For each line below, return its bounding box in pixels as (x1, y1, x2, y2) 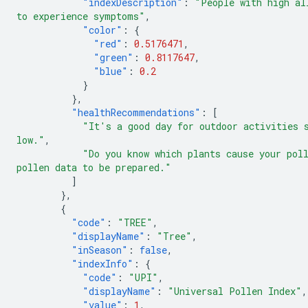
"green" (93, 51, 133, 64)
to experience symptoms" (16, 10, 145, 23)
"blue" (93, 65, 128, 78)
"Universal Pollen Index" (168, 285, 302, 298)
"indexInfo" (71, 257, 133, 270)
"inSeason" (71, 243, 128, 256)
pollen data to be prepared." (16, 161, 171, 174)
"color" (82, 23, 122, 36)
